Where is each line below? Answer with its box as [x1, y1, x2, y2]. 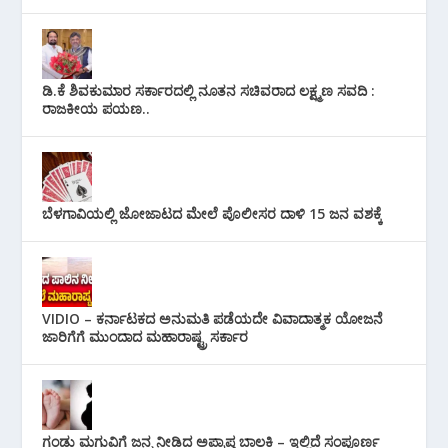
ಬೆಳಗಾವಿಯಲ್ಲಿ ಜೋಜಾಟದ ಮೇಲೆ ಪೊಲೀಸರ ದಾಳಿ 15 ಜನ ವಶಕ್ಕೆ [42, 204, 383, 224]
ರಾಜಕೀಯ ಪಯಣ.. [42, 99, 151, 119]
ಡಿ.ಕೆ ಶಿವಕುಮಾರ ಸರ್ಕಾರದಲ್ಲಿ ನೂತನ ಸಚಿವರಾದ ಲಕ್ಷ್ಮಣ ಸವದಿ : [42, 81, 376, 101]
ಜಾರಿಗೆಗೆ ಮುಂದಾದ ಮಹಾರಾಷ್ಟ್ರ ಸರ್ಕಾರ [42, 327, 249, 347]
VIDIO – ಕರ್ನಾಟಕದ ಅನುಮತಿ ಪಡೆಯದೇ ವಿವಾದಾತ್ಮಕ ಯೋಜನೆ [42, 309, 384, 329]
